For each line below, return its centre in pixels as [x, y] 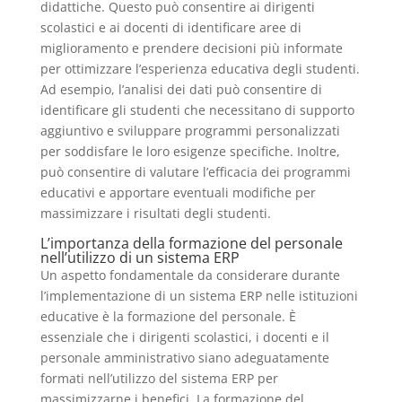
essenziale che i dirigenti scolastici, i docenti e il [184, 337]
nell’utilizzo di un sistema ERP [140, 258]
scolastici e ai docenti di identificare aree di [170, 28]
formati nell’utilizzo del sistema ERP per [159, 379]
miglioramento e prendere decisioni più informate [191, 48]
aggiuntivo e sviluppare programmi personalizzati [190, 131]
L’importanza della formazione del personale [191, 244]
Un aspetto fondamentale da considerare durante [190, 275]
